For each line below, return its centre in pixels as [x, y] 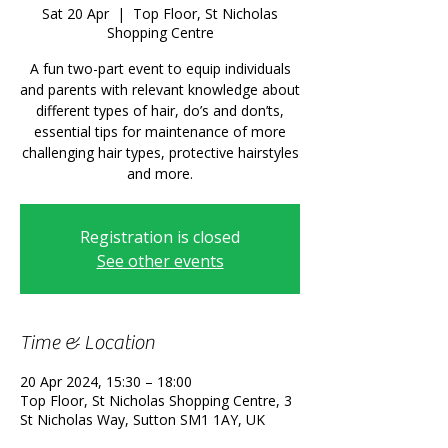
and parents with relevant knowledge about [160, 89]
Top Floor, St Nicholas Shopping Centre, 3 [156, 400]
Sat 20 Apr [75, 13]
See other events [160, 261]
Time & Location [87, 342]
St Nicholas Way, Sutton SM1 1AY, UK [142, 419]
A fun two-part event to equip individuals [160, 68]
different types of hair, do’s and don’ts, [160, 110]
